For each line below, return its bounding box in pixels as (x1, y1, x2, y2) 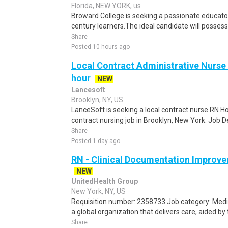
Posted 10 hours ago (71, 43, 130, 50)
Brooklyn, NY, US (71, 96, 123, 104)
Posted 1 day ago (71, 137, 120, 145)
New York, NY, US (71, 187, 126, 195)
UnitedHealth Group (71, 177, 138, 185)
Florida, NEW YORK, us (71, 2, 141, 10)
